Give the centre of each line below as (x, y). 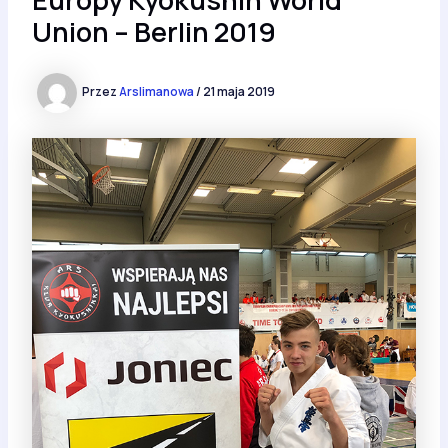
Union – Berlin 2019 (153, 31)
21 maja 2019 (238, 92)
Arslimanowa (157, 92)
